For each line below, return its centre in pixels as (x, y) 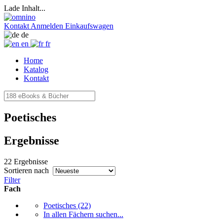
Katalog (36, 69)
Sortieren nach (26, 170)
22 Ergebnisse (26, 161)
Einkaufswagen (89, 26)
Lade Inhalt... (25, 8)
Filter (12, 180)
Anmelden (47, 26)
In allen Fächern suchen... (83, 214)
